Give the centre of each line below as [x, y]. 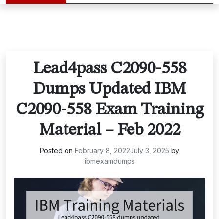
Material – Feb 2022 [109, 130]
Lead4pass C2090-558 [109, 69]
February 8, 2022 [102, 150]
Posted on [57, 150]
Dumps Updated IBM [109, 89]
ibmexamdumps [109, 161]
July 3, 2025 [150, 150]
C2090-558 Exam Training [109, 110]
